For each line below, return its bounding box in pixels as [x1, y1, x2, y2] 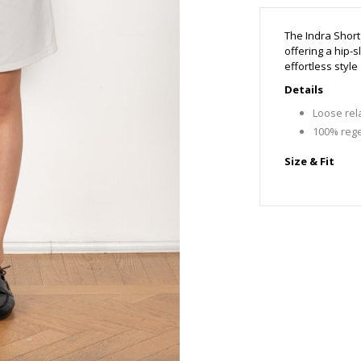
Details [284, 82, 323, 97]
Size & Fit [284, 153, 334, 168]
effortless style [284, 59, 358, 73]
